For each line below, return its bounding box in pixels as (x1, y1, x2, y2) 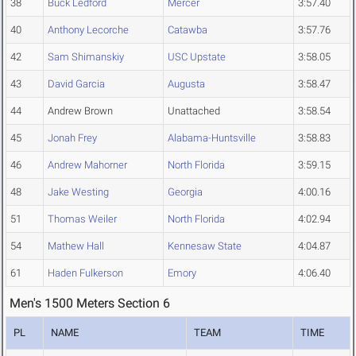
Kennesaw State (168, 240, 242, 253)
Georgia (168, 186, 203, 199)
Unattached (168, 105, 220, 118)
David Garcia (48, 78, 105, 91)
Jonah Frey (48, 132, 97, 145)
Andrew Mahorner (48, 159, 127, 172)
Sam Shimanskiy (48, 51, 124, 64)
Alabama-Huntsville (168, 132, 256, 145)
